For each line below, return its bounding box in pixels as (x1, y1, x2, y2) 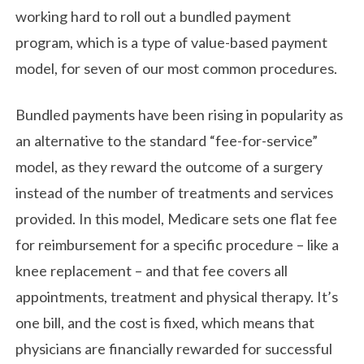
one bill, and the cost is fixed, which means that (15, 314, 315, 332)
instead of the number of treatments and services (15, 184, 334, 202)
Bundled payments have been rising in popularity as (15, 106, 344, 124)
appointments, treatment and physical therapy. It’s (15, 288, 339, 306)
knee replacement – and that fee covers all (15, 262, 288, 280)
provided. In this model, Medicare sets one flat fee (15, 210, 338, 228)
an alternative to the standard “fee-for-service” (15, 132, 318, 150)
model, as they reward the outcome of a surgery (15, 158, 323, 176)
